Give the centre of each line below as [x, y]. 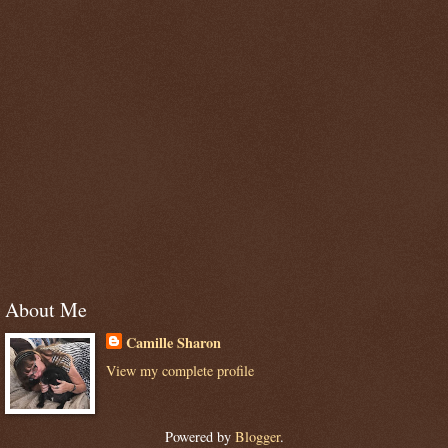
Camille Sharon [173, 343]
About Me [46, 310]
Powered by [199, 436]
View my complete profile [179, 370]
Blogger [257, 436]
